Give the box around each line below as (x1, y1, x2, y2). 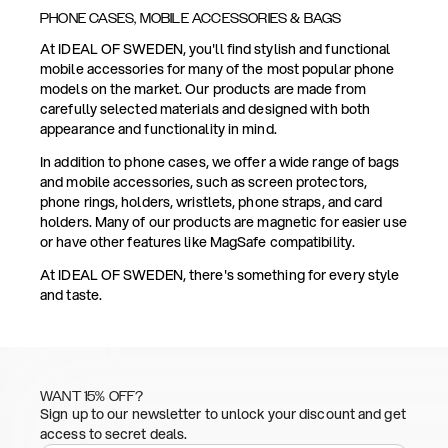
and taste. (40, 285, 102, 306)
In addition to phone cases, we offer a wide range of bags (40, 152, 399, 173)
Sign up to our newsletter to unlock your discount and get (40, 404, 406, 425)
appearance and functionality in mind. (40, 119, 277, 140)
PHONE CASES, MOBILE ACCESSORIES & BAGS (40, 11, 342, 27)
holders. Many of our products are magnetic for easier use (40, 212, 407, 233)
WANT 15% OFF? (40, 389, 144, 405)
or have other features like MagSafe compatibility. (40, 232, 356, 253)
